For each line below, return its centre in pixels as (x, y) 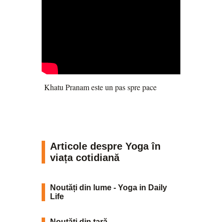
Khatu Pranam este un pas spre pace (99, 87)
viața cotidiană (85, 158)
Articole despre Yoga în (105, 146)
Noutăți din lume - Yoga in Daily (109, 188)
